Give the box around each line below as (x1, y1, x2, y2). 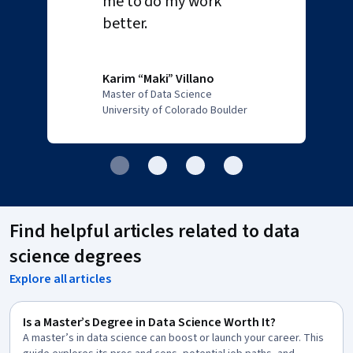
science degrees (9, 243, 142, 270)
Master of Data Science (102, 87, 212, 102)
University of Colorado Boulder (102, 102, 247, 118)
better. (102, 13, 148, 35)
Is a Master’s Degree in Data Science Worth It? (23, 314, 276, 331)
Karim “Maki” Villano (102, 70, 215, 87)
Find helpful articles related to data (9, 217, 300, 245)
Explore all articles (9, 270, 112, 288)
